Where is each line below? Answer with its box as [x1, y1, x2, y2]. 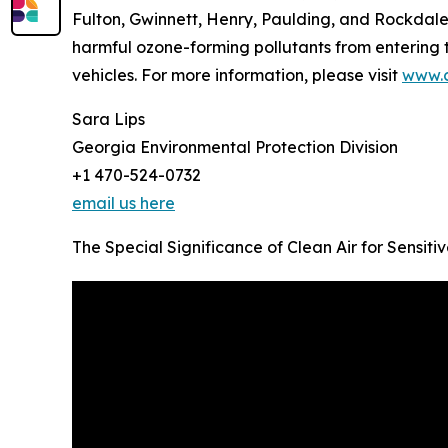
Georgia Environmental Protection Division [72, 137, 398, 158]
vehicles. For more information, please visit [72, 65, 402, 86]
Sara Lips [72, 109, 145, 130]
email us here [72, 193, 175, 214]
